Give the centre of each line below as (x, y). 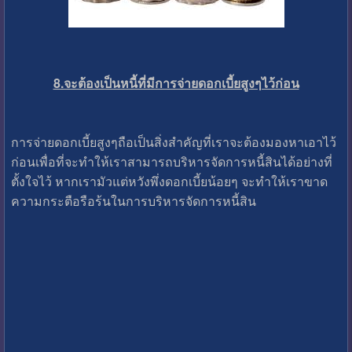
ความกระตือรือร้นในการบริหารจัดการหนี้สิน (133, 200)
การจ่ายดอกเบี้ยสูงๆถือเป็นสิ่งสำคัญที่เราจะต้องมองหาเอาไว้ (173, 141)
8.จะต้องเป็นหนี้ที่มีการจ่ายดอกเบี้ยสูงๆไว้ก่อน (176, 82)
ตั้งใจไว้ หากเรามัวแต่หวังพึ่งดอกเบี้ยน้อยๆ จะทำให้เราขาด (169, 181)
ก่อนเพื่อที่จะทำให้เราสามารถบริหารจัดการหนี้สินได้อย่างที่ (171, 161)
